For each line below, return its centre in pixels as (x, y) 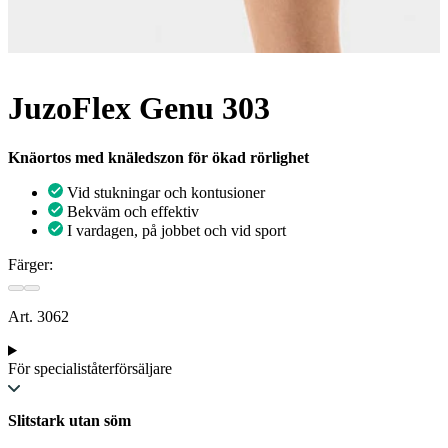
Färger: (30, 264)
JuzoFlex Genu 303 (139, 108)
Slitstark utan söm (69, 420)
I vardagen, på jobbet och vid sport (176, 230)
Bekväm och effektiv (133, 211)
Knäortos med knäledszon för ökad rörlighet (158, 157)
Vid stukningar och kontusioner (166, 192)
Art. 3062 (38, 316)
